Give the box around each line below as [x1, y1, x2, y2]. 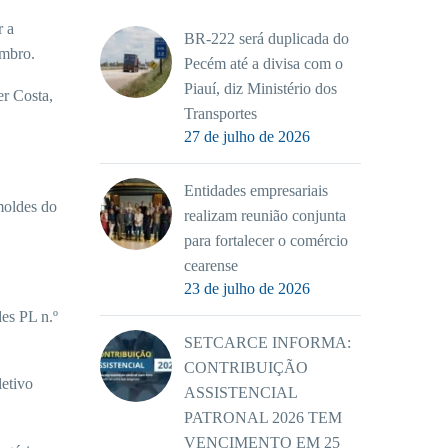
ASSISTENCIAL [184, 384, 297, 401]
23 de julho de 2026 [184, 280, 310, 297]
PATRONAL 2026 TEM [184, 409, 342, 426]
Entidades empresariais [184, 182, 328, 199]
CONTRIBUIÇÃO [184, 359, 308, 376]
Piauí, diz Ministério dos [184, 80, 337, 97]
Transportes [184, 105, 257, 122]
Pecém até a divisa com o [184, 55, 343, 72]
